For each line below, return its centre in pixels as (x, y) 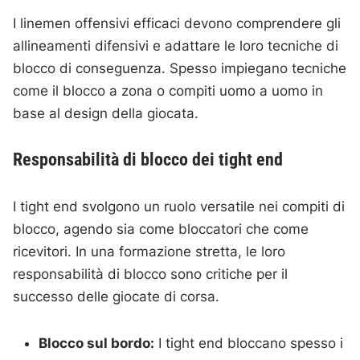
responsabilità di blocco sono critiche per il (151, 274)
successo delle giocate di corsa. (117, 297)
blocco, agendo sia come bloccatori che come (161, 229)
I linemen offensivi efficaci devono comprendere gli (177, 24)
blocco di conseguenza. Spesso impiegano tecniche (180, 69)
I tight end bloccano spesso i (249, 344)
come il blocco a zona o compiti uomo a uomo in (168, 91)
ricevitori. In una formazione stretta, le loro (149, 252)
